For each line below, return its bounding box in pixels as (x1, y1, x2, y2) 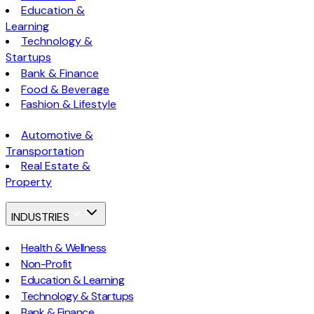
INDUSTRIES (11, 210, 69, 225)
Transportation (6, 143, 84, 158)
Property (6, 174, 52, 189)
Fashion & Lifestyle (21, 96, 116, 111)
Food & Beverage (21, 81, 109, 97)
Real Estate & (21, 158, 90, 173)
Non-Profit (21, 257, 71, 272)
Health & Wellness (21, 240, 107, 256)
